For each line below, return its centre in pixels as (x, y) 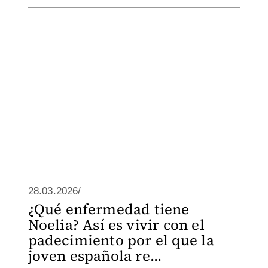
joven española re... (95, 256)
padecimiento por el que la (121, 240)
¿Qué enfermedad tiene (109, 209)
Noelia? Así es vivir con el (116, 225)
